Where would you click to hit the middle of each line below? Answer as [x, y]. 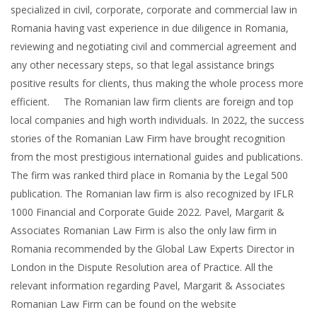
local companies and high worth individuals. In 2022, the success [157, 120]
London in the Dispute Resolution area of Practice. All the [142, 267]
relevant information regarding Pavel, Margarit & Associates [148, 285]
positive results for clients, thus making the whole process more [157, 83]
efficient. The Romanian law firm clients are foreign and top [152, 101]
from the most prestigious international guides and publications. [157, 156]
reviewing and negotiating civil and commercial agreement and [154, 46]
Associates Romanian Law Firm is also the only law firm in [144, 230]
